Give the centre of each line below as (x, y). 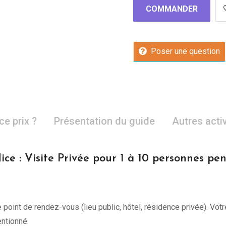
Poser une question (185, 51)
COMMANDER (172, 9)
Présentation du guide (104, 121)
